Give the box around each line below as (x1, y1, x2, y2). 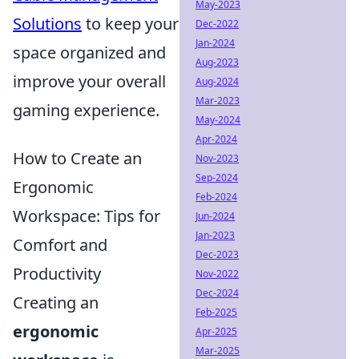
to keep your (82, 12, 179, 34)
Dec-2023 (196, 248, 239, 261)
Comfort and (13, 233, 107, 256)
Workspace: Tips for (13, 204, 160, 227)
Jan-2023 (196, 228, 235, 242)
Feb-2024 (196, 190, 237, 204)
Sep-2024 (196, 171, 238, 184)
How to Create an (13, 147, 142, 169)
